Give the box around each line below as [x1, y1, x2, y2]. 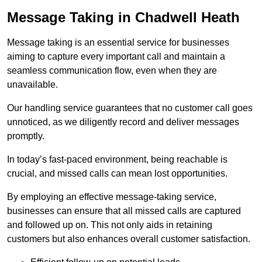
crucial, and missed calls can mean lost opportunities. [7, 168, 227, 179]
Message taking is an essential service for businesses [7, 37, 229, 48]
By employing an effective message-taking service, [7, 192, 216, 202]
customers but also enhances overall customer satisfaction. [7, 234, 250, 244]
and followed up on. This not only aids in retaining [7, 220, 212, 230]
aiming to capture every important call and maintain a [7, 51, 225, 62]
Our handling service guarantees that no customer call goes [7, 103, 253, 113]
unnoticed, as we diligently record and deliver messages [7, 117, 239, 127]
